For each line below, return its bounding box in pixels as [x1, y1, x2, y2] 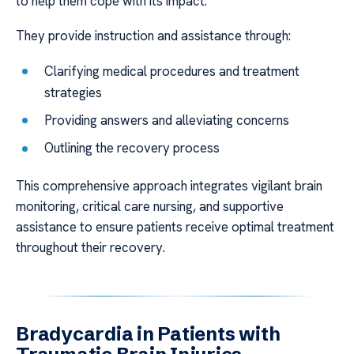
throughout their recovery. [16, 238, 165, 256]
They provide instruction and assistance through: [16, 27, 291, 45]
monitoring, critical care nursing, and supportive [16, 197, 284, 215]
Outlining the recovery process [44, 139, 220, 157]
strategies [44, 83, 103, 101]
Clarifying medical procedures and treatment [44, 62, 300, 80]
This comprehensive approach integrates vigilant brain [16, 176, 322, 194]
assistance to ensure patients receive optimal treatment [16, 217, 334, 235]
